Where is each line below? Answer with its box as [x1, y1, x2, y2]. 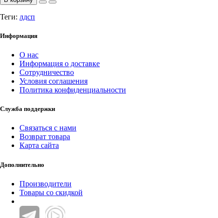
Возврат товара [19, 132, 70, 141]
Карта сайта [19, 141, 59, 150]
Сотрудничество [19, 68, 74, 77]
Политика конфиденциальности [19, 86, 126, 94]
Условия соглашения [19, 77, 88, 86]
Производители [19, 179, 72, 188]
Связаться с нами [19, 124, 76, 132]
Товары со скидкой [19, 188, 83, 197]
